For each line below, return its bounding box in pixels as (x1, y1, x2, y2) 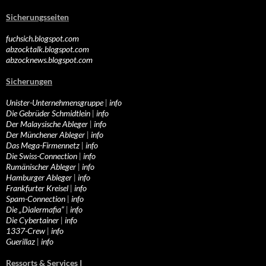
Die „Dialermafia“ (6, 204, 64, 215)
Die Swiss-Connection (6, 151, 77, 161)
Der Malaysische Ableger (6, 119, 88, 129)
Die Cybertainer (6, 215, 59, 226)
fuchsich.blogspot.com (6, 33, 79, 44)
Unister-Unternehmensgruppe (6, 97, 103, 108)
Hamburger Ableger (6, 172, 72, 183)
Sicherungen (6, 76, 52, 87)
